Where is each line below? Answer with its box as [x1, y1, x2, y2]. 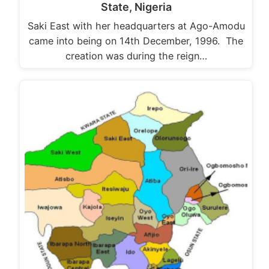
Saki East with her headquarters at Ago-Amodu [27, 19, 245, 32]
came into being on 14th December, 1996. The [29, 34, 243, 47]
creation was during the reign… [65, 49, 207, 62]
